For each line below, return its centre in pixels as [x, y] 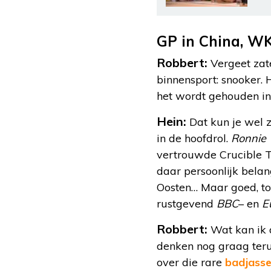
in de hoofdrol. [194, 139]
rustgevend [187, 204]
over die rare [191, 263]
